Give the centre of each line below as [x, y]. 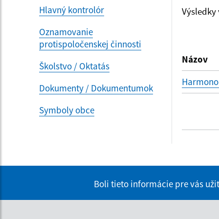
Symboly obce [67, 110]
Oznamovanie [66, 32]
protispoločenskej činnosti [90, 44]
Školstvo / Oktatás [74, 66]
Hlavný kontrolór [72, 10]
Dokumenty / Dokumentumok [96, 88]
